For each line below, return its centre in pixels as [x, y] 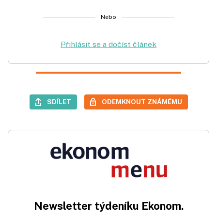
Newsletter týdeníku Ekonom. [108, 206]
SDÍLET [59, 101]
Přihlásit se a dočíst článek [108, 44]
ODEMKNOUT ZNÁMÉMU [142, 101]
